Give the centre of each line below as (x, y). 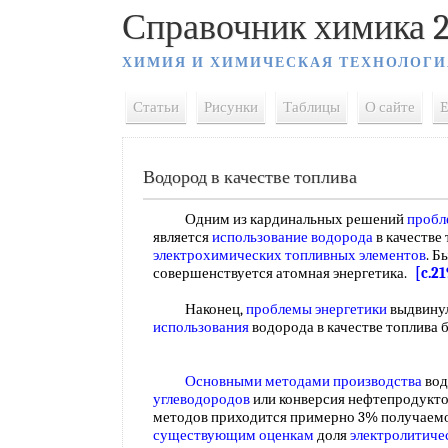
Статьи (156, 107)
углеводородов (201, 399)
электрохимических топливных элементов (289, 255)
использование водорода (292, 237)
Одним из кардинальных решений (280, 219)
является (182, 237)
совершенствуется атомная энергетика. (284, 273)
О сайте (390, 107)
